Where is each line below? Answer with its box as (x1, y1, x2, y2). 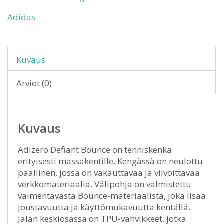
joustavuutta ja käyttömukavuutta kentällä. (18, 201, 190, 213)
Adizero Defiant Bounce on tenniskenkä (18, 144, 172, 155)
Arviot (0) (16, 77, 52, 89)
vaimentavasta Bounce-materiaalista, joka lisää (18, 190, 206, 201)
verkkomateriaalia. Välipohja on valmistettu (18, 178, 191, 190)
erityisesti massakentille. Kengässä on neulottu (18, 155, 203, 167)
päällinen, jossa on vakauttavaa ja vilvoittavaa (18, 167, 200, 178)
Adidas (7, 11, 35, 23)
